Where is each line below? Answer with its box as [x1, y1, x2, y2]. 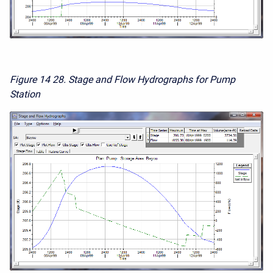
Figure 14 [10, 74, 50, 86]
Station [10, 88, 40, 101]
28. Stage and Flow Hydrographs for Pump [52, 74, 235, 86]
